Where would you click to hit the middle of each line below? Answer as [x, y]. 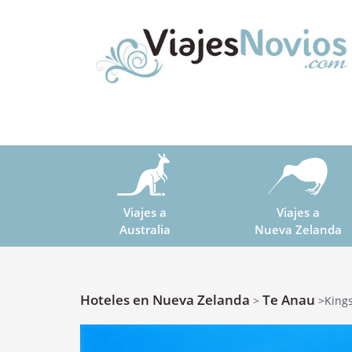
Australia [145, 230]
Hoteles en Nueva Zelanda [165, 300]
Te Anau [289, 300]
